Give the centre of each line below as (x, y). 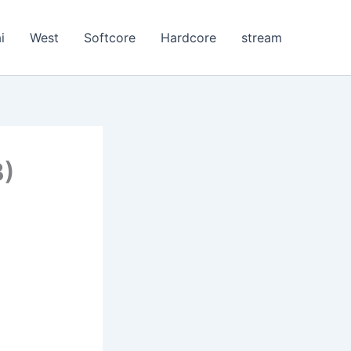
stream (262, 38)
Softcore (110, 38)
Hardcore (188, 38)
